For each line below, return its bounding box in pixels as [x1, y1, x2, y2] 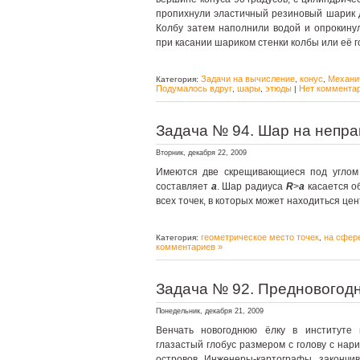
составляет [156, 181, 211, 192]
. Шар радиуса [216, 181, 286, 192]
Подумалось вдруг [156, 84, 232, 93]
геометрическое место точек [201, 232, 319, 242]
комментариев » [156, 242, 223, 252]
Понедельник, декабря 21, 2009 [156, 307, 264, 315]
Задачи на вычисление [201, 74, 295, 84]
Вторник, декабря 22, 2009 [156, 149, 247, 157]
